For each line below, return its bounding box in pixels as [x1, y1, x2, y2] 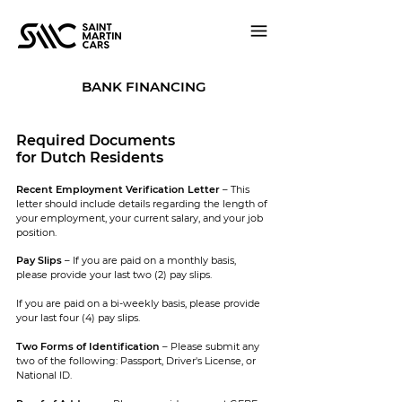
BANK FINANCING [81, 78, 206, 95]
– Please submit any [160, 340, 259, 353]
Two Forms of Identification [16, 340, 160, 353]
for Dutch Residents [16, 149, 167, 166]
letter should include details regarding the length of [16, 197, 267, 210]
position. [16, 226, 57, 239]
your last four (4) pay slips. [16, 311, 140, 324]
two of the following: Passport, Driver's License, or [16, 354, 256, 367]
